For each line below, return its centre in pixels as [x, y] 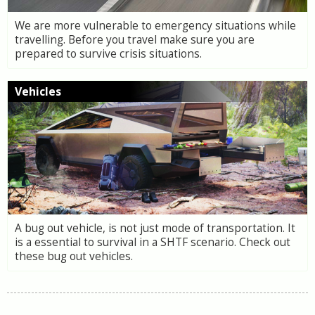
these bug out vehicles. [74, 256]
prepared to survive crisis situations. [108, 54]
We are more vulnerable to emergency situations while [155, 26]
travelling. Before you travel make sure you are [135, 40]
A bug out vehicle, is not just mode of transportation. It [155, 228]
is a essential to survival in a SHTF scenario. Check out [153, 242]
